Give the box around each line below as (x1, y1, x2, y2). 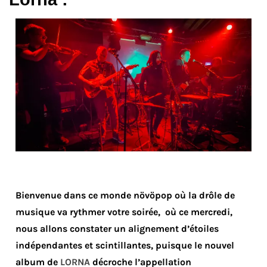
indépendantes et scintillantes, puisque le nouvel (15, 239, 234, 251)
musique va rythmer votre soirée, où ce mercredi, (15, 206, 232, 218)
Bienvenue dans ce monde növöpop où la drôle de (15, 189, 235, 201)
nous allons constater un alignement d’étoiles (15, 222, 219, 234)
